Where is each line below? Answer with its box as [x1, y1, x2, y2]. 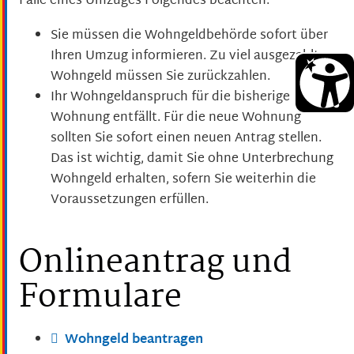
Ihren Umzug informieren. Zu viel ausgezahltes [51, 45, 333, 69]
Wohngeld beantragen [65, 329, 203, 352]
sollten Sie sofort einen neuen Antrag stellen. [51, 127, 322, 151]
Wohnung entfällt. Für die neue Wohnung [51, 107, 301, 130]
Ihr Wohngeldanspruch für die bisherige [51, 86, 290, 110]
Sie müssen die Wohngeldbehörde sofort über [51, 24, 328, 48]
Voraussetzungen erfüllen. [51, 189, 209, 213]
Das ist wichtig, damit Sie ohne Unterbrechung [51, 148, 333, 171]
